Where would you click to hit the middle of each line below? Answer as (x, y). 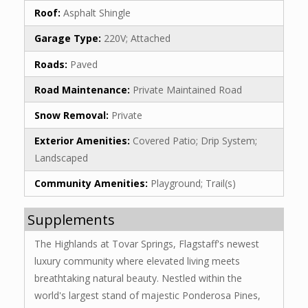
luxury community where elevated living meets (137, 261)
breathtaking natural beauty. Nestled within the (138, 278)
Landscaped (61, 158)
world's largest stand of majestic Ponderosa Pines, (147, 295)
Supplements (71, 219)
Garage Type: (69, 38)
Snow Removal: (73, 115)
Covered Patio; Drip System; (195, 141)
